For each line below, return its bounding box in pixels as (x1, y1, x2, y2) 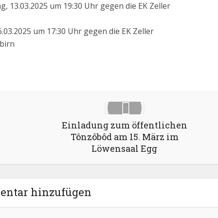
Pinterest (42, 69, 76, 80)
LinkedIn (78, 69, 110, 80)
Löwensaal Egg (91, 143, 157, 154)
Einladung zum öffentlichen (61, 119, 187, 131)
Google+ (9, 69, 40, 80)
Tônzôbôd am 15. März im (70, 131, 179, 143)
